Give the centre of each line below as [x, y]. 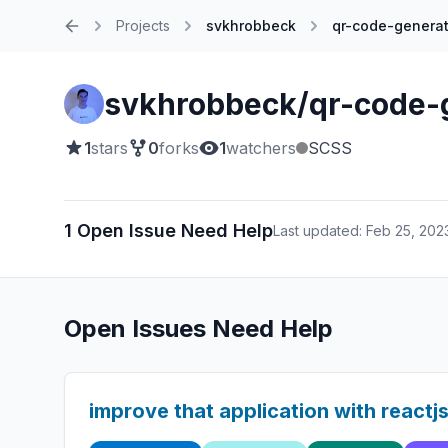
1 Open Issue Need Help [168, 230]
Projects [143, 25]
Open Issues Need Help [198, 328]
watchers [261, 148]
